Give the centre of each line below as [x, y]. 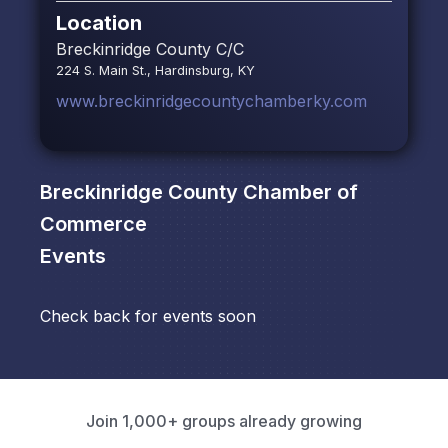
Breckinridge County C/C [150, 49]
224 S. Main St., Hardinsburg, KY [155, 71]
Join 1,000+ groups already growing [224, 421]
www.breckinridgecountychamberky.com [211, 101]
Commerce [93, 224]
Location [99, 23]
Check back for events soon [148, 316]
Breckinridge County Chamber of [199, 192]
